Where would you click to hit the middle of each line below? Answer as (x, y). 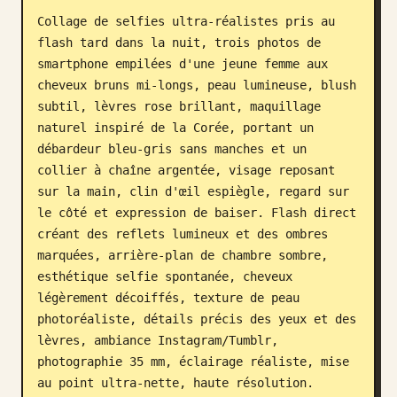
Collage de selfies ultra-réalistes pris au (186, 21)
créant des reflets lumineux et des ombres (183, 234)
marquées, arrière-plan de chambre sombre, (183, 255)
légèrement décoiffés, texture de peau (168, 298)
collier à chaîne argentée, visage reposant (186, 170)
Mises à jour (59, 84)
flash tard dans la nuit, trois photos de (179, 43)
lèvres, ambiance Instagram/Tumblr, (158, 340)
